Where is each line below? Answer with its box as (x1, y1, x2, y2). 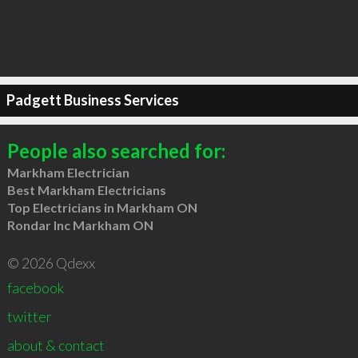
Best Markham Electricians (6, 181, 166, 197)
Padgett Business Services (6, 91, 179, 109)
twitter (6, 307, 52, 325)
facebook (6, 278, 64, 296)
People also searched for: (6, 138, 225, 162)
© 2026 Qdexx (6, 253, 95, 272)
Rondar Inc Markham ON (6, 217, 153, 233)
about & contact (6, 336, 105, 354)
